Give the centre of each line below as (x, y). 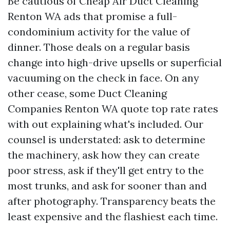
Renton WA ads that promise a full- (92, 16)
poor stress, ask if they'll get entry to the (106, 170)
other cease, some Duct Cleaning (87, 93)
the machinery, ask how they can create (104, 155)
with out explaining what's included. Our (106, 124)
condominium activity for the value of (99, 32)
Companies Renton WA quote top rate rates (113, 109)
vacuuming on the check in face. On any (103, 78)
